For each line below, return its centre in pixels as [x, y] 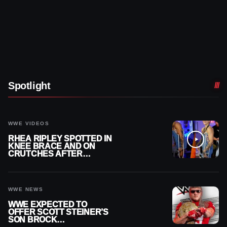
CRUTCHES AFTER [45, 154]
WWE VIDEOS [29, 123]
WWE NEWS [26, 189]
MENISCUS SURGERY [50, 161]
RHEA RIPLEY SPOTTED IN [60, 138]
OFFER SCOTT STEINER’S [58, 212]
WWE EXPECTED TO [48, 204]
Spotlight [29, 85]
